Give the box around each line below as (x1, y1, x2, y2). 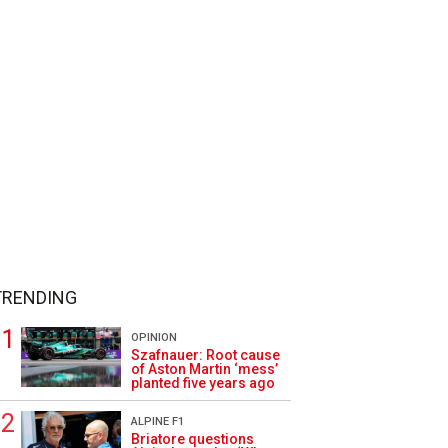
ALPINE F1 (131, 415, 184, 428)
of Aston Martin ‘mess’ (131, 361, 278, 377)
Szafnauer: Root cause (131, 347, 280, 363)
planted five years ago (131, 375, 275, 391)
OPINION (131, 331, 177, 344)
